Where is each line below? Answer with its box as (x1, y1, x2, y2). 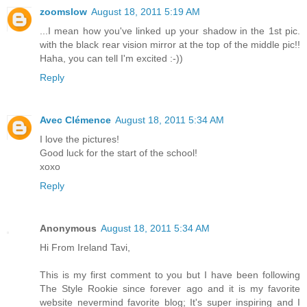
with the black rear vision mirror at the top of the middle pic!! (40, 38, 300, 50)
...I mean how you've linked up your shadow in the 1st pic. (40, 25, 300, 36)
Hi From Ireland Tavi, (40, 241, 130, 253)
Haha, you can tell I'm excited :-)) (40, 52, 183, 64)
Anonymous (40, 222, 97, 234)
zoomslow (40, 5, 87, 17)
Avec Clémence (40, 114, 111, 125)
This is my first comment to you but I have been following (40, 269, 300, 280)
